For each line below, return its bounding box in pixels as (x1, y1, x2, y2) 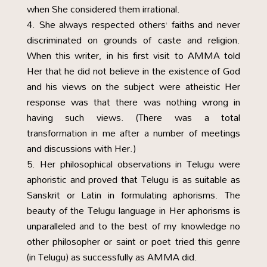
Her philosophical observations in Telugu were (39, 154, 241, 173)
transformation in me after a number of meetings (26, 123, 241, 142)
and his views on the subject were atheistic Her (26, 77, 241, 96)
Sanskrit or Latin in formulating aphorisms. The (26, 185, 241, 204)
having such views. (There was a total (26, 108, 241, 127)
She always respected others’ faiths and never (39, 15, 241, 34)
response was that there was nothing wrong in (26, 92, 241, 111)
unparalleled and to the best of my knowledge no (26, 216, 241, 235)
